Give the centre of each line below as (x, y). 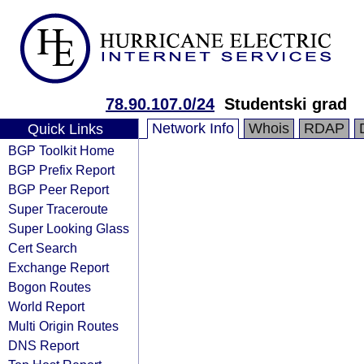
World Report (46, 306)
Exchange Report (58, 267)
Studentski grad (286, 104)
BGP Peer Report (58, 189)
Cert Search (43, 248)
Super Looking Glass (69, 228)
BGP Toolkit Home (61, 150)
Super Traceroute (58, 209)
